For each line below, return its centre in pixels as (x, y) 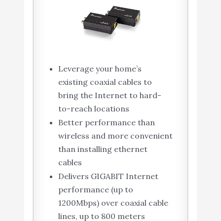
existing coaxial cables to (105, 82)
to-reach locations (93, 109)
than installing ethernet (103, 149)
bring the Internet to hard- (110, 95)
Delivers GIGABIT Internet (108, 176)
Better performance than (106, 123)
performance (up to (95, 190)
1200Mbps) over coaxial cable (113, 203)
